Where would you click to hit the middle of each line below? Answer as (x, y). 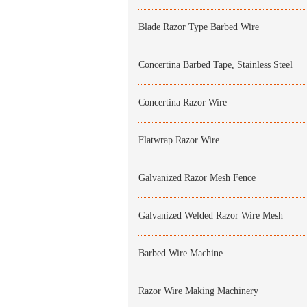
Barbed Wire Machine (181, 253)
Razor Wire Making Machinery (198, 291)
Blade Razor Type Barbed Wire (199, 27)
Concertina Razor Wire (183, 102)
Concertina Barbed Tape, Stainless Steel (216, 65)
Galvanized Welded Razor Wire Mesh (211, 216)
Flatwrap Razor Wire (179, 140)
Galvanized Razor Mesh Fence (197, 178)
